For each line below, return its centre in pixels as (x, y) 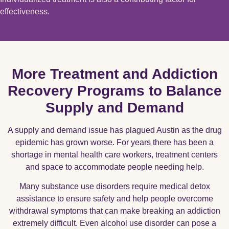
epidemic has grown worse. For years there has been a (114, 142)
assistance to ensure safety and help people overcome (114, 199)
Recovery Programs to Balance (114, 90)
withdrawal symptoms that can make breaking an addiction (114, 211)
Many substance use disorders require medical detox (114, 187)
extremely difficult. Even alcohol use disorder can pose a (114, 223)
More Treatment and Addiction (114, 74)
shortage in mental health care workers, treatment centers (114, 154)
